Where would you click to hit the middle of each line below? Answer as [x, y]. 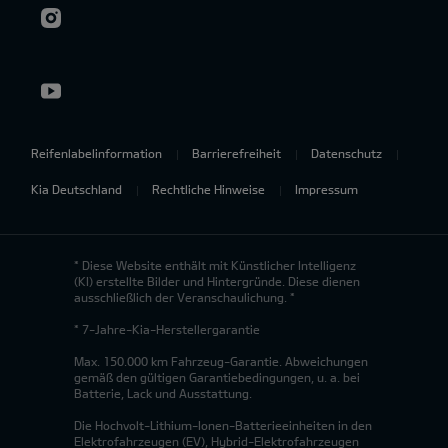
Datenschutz [346, 152]
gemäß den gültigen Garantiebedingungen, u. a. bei [217, 376]
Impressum [326, 188]
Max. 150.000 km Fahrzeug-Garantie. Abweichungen [221, 360]
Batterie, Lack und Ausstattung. [163, 392]
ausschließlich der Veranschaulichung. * [184, 296]
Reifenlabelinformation [96, 152]
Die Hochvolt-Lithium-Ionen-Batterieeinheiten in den [223, 424]
